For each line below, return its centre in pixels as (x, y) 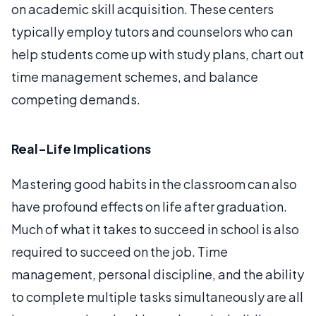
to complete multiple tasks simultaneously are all (157, 297)
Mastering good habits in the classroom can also (154, 184)
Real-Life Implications (81, 148)
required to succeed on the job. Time (120, 251)
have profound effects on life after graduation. (149, 206)
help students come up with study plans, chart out (158, 54)
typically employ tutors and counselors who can (152, 31)
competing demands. (76, 99)
